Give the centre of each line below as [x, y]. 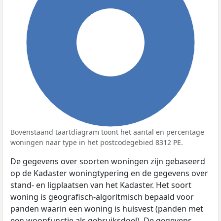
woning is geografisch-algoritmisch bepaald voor [102, 197]
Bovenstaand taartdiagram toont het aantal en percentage [107, 132]
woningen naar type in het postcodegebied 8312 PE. [97, 142]
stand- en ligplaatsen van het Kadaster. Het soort [101, 185]
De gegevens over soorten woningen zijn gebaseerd [108, 161]
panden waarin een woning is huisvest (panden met [107, 208]
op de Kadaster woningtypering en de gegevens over [109, 173]
